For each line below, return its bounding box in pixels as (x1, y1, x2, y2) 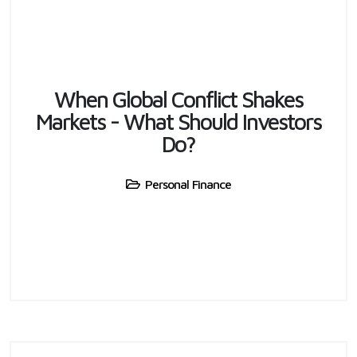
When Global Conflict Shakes (54, 85, 303, 112)
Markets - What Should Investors (36, 108, 321, 135)
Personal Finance (145, 176, 231, 191)
